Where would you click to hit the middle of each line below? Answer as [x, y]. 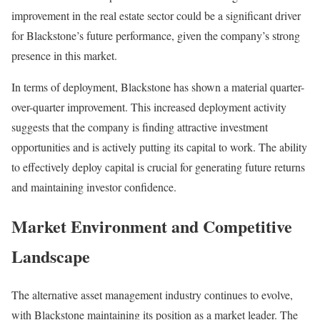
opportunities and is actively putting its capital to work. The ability [159, 146]
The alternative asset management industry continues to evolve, [152, 295]
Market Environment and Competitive [152, 226]
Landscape [51, 256]
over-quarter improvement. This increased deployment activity [149, 106]
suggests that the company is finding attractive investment [140, 126]
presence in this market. [64, 55]
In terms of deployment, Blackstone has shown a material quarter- [158, 86]
